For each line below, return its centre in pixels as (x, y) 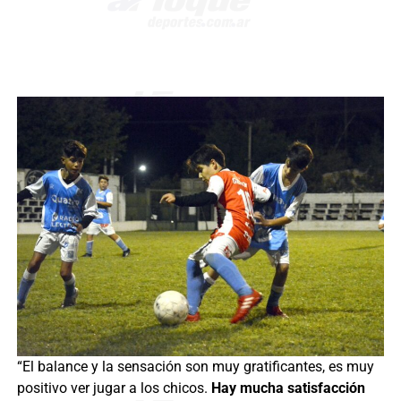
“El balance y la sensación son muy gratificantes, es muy (195, 366)
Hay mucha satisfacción (288, 388)
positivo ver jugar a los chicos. (114, 388)
